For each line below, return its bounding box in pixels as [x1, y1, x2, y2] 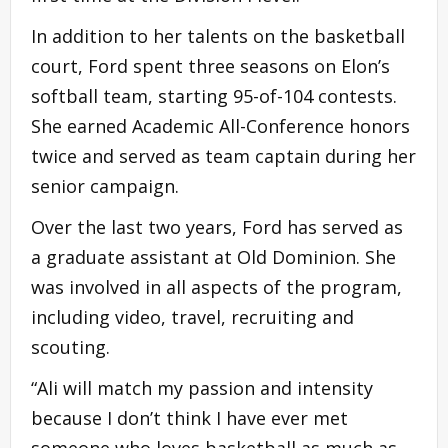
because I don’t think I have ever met [31, 406, 348, 431]
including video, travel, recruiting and [31, 305, 354, 330]
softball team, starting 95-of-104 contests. [31, 84, 397, 109]
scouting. [31, 335, 110, 360]
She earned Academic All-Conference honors [31, 114, 410, 139]
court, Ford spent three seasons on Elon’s [31, 54, 390, 79]
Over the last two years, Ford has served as [31, 215, 403, 240]
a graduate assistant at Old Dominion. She [31, 245, 396, 270]
